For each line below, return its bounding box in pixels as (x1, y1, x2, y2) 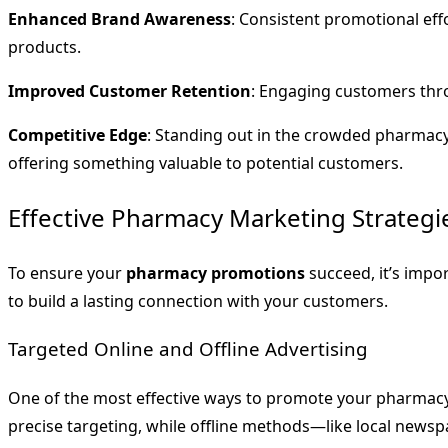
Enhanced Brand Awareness (8, 7, 231, 30)
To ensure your (8, 261, 126, 284)
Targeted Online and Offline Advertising (8, 336, 368, 362)
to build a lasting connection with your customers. (8, 289, 388, 312)
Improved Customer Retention (8, 79, 251, 102)
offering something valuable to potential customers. (8, 151, 403, 174)
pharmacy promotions (126, 261, 309, 284)
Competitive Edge (8, 123, 147, 146)
